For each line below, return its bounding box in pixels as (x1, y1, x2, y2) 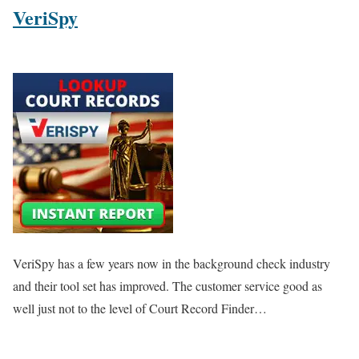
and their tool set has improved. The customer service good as (13, 277, 322, 295)
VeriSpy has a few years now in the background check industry (13, 255, 330, 272)
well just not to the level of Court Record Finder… (13, 300, 267, 317)
